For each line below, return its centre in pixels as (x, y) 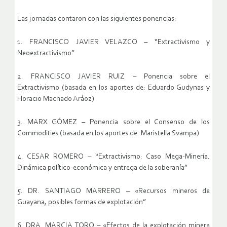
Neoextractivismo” (46, 54)
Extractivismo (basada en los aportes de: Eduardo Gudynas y (113, 88)
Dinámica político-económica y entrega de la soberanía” (102, 168)
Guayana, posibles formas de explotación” (82, 203)
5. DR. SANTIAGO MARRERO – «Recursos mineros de (113, 192)
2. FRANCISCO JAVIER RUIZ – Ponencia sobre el (113, 77)
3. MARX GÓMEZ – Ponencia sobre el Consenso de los (113, 123)
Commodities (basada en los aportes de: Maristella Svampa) (108, 134)
